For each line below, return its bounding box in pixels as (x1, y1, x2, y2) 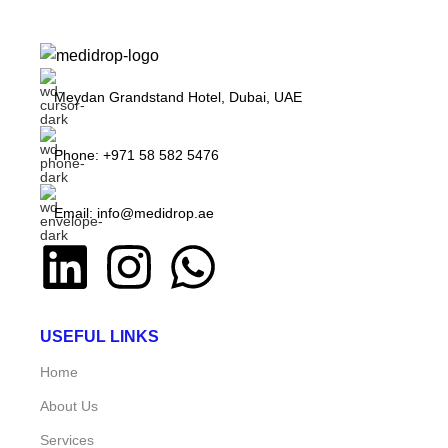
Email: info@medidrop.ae (54, 204, 214, 221)
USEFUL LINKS (40, 327, 159, 345)
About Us (40, 397, 98, 414)
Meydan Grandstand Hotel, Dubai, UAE (54, 88, 302, 105)
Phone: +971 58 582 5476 (54, 146, 219, 163)
